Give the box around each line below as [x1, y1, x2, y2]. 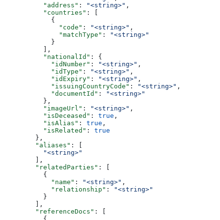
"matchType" [4, 30, 102, 38]
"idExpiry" [4, 75, 90, 82]
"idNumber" [4, 60, 90, 68]
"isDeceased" [4, 111, 90, 119]
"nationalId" [4, 53, 90, 60]
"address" [4, 1, 79, 9]
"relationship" [4, 185, 106, 193]
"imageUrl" [4, 104, 82, 112]
